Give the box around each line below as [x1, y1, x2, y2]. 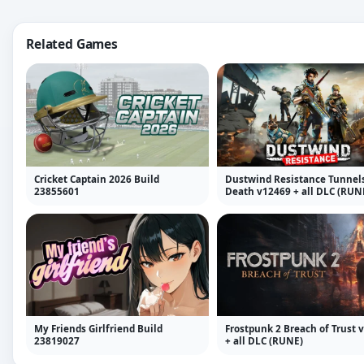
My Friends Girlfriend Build [34, 321, 162, 335]
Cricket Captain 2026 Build [34, 171, 159, 185]
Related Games [26, 35, 118, 54]
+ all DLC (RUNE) [225, 333, 303, 347]
